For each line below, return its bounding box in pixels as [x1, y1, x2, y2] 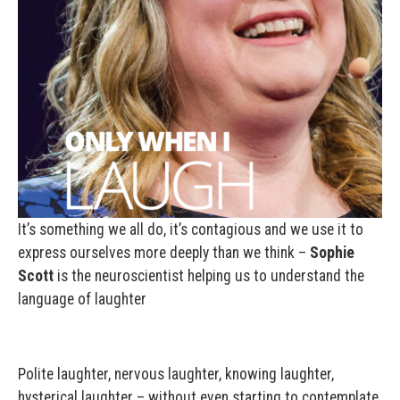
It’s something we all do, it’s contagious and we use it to [18, 220, 363, 238]
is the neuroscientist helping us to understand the [54, 266, 364, 285]
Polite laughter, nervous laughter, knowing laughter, [18, 364, 334, 383]
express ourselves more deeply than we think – [18, 243, 306, 262]
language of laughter [18, 289, 146, 308]
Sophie [306, 243, 354, 262]
